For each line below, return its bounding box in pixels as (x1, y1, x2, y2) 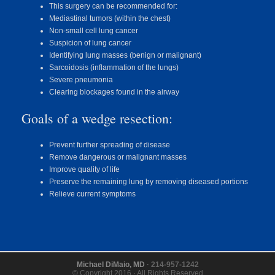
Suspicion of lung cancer (49, 39, 131, 47)
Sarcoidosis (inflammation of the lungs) (49, 63, 179, 72)
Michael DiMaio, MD (76, 260, 145, 269)
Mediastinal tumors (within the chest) (49, 14, 171, 23)
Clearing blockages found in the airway (49, 88, 179, 96)
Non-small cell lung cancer (49, 26, 138, 35)
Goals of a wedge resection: (21, 109, 172, 128)
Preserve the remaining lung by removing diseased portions (49, 177, 248, 186)
